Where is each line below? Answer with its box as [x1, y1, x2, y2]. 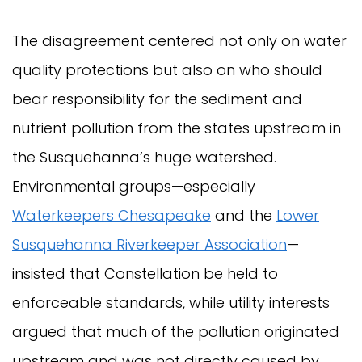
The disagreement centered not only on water [12, 31, 347, 52]
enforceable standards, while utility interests [12, 293, 330, 314]
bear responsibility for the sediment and [12, 89, 302, 110]
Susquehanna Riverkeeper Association [12, 234, 287, 255]
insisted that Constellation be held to [12, 263, 278, 284]
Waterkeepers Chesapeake [12, 205, 211, 226]
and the [211, 205, 276, 226]
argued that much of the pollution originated [12, 322, 339, 343]
